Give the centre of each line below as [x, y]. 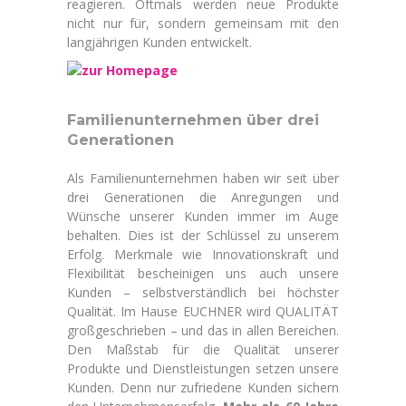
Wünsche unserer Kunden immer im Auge [203, 216]
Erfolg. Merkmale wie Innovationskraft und [203, 254]
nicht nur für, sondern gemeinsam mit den [203, 23]
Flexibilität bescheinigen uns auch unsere [203, 273]
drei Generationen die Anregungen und [203, 197]
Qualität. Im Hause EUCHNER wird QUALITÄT [203, 311]
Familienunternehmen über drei [193, 120]
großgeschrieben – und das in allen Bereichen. [203, 330]
